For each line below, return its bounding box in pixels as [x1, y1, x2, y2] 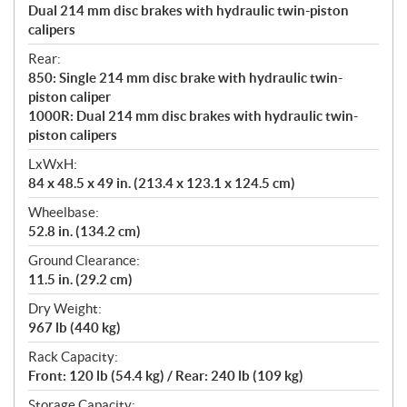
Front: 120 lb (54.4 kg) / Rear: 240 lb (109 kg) [28, 368, 303, 384]
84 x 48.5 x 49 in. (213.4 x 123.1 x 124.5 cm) [28, 175, 295, 192]
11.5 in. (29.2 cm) [28, 272, 133, 288]
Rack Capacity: [28, 349, 118, 365]
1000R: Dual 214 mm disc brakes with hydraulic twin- [28, 108, 358, 124]
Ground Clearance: [28, 253, 140, 269]
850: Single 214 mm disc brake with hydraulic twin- [28, 70, 342, 86]
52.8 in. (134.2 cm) [28, 223, 141, 240]
